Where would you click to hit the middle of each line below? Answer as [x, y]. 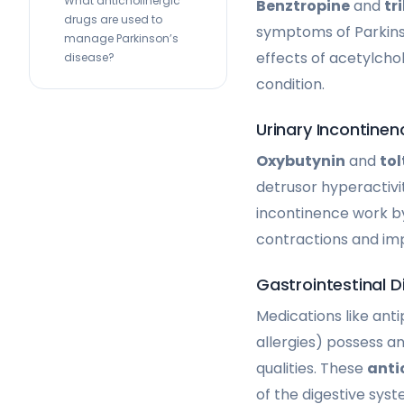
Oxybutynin [301, 161]
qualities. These [312, 368]
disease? [89, 57]
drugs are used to [113, 19]
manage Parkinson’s [121, 38]
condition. [290, 84]
